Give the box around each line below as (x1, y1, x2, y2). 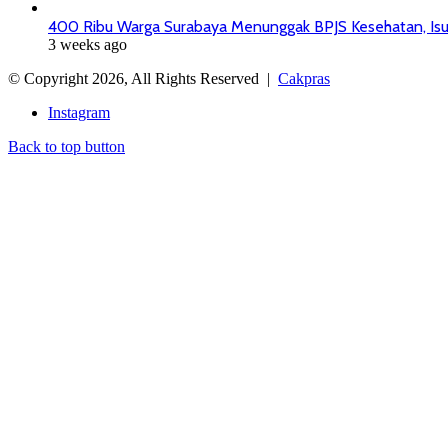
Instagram (48, 104, 110, 122)
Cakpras (278, 70, 330, 88)
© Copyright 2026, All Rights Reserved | (8, 70, 278, 88)
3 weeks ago (48, 36, 127, 54)
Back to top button (8, 138, 125, 156)
